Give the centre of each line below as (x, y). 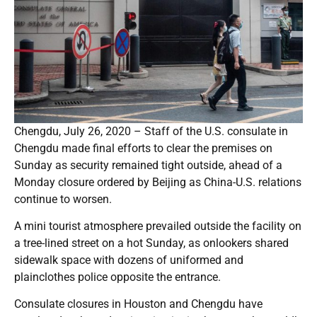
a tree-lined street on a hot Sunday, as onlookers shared (151, 243)
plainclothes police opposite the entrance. (117, 277)
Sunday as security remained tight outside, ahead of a (148, 165)
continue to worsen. (63, 199)
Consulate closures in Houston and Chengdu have (138, 304)
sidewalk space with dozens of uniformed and (129, 260)
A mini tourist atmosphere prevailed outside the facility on (158, 226)
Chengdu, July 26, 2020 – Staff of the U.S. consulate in (151, 131)
